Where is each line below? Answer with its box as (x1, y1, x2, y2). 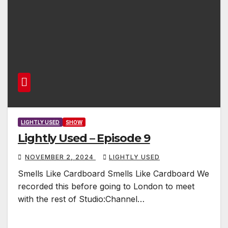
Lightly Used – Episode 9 (18, 131, 150, 145)
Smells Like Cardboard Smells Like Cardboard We (18, 168, 209, 179)
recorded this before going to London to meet (18, 181, 194, 191)
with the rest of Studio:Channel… (18, 193, 145, 204)
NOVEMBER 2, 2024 (25, 153, 96, 161)
